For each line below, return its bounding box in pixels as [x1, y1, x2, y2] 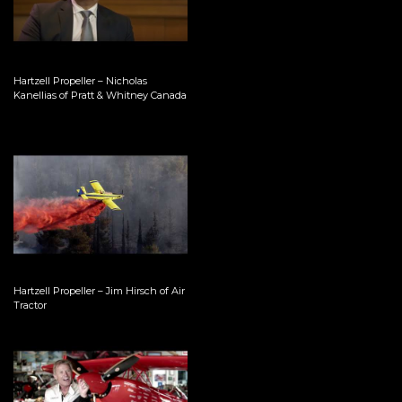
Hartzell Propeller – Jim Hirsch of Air [13, 284, 185, 297]
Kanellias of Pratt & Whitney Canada [13, 89, 187, 102]
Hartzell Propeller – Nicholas [13, 74, 147, 88]
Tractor [13, 298, 47, 311]
